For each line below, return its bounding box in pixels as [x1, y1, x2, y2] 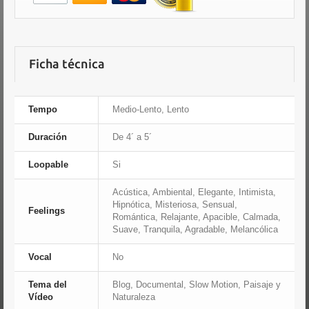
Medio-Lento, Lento [112, 104, 189, 114]
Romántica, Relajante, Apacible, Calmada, [112, 212, 281, 222]
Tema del [28, 279, 67, 290]
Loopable [28, 159, 68, 170]
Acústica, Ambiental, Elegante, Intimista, [112, 187, 276, 197]
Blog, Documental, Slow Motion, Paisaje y [112, 279, 281, 290]
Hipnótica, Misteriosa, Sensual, [112, 199, 237, 210]
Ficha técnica [29, 57, 105, 70]
